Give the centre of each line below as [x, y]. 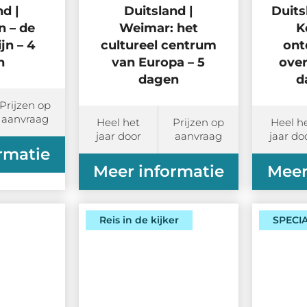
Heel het [119, 123]
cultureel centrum [158, 46]
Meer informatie [158, 172]
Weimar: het [158, 28]
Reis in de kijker [139, 220]
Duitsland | [158, 11]
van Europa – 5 [159, 63]
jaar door [118, 136]
